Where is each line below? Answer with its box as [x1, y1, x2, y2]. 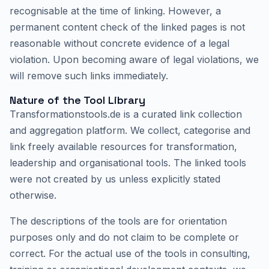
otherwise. [10, 189, 56, 201]
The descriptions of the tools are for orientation [10, 215, 227, 227]
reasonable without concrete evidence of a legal [10, 37, 229, 49]
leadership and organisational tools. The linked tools [10, 157, 246, 169]
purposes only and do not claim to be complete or [10, 231, 239, 243]
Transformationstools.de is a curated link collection [10, 108, 242, 120]
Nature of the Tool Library [10, 93, 145, 107]
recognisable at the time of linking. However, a [10, 5, 221, 17]
